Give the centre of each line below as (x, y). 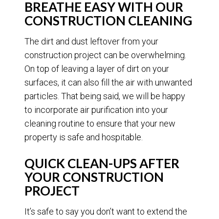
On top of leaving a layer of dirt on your (97, 69)
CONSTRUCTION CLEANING (108, 21)
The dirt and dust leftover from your (91, 42)
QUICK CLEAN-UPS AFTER (102, 164)
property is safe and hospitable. (85, 137)
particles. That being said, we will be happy (105, 96)
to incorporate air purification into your (96, 110)
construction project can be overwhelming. (105, 55)
